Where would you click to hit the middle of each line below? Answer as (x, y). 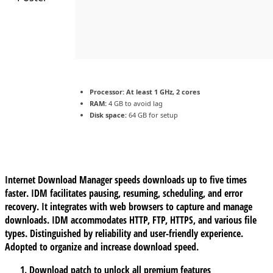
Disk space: (108, 115)
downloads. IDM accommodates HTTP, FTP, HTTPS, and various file (131, 220)
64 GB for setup (152, 115)
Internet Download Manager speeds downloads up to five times (126, 180)
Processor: (107, 92)
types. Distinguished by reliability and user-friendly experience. (124, 234)
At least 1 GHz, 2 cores (162, 92)
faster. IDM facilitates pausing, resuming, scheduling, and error (124, 193)
